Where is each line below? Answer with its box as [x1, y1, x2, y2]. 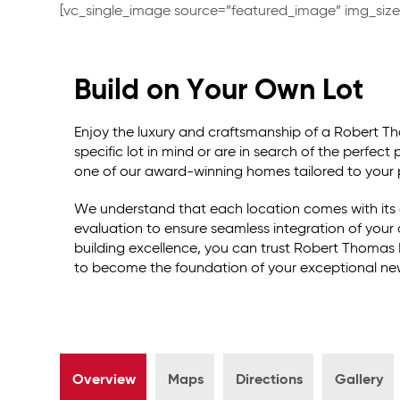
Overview [72, 373, 137, 388]
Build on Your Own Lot [74, 77, 364, 105]
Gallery [335, 373, 384, 388]
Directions [236, 373, 304, 388]
